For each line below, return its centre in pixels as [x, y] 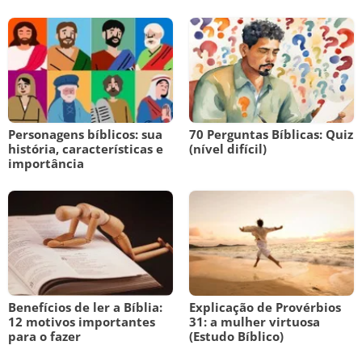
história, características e [86, 149]
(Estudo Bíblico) [236, 336]
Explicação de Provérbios [265, 307]
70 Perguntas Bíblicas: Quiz [271, 134]
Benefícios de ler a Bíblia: [85, 307]
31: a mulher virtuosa [255, 322]
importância [46, 163]
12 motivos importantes [82, 322]
